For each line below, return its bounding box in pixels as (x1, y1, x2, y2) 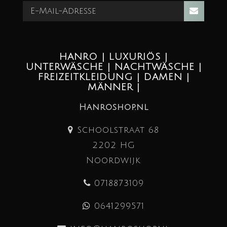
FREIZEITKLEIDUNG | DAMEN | (37, 71, 190, 82)
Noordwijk (86, 155, 141, 165)
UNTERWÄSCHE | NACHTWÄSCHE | (25, 61, 202, 72)
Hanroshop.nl (79, 102, 148, 112)
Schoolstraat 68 (73, 125, 159, 135)
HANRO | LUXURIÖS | (59, 51, 168, 62)
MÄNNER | (87, 82, 140, 92)
